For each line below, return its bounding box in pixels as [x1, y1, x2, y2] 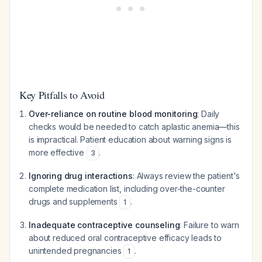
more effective [29, 147, 87, 157]
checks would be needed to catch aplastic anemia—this [29, 122, 240, 132]
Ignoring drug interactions [29, 171, 133, 181]
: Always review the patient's [132, 171, 240, 181]
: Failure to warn [180, 220, 239, 230]
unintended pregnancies [29, 246, 124, 256]
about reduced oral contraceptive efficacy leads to [29, 233, 222, 243]
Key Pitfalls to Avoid [19, 88, 105, 102]
